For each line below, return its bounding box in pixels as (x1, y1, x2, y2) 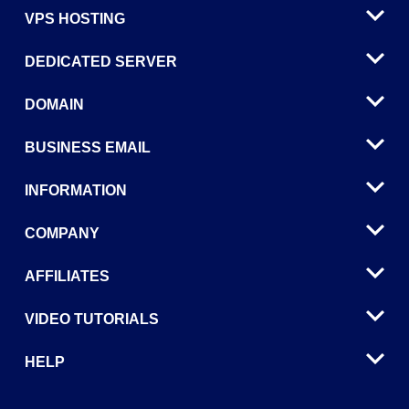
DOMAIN (25, 97, 84, 113)
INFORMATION (25, 183, 127, 199)
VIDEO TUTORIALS (25, 311, 159, 328)
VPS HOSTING (25, 11, 125, 27)
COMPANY (25, 225, 100, 242)
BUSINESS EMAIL (25, 140, 151, 156)
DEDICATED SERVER (25, 54, 177, 70)
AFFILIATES (25, 268, 110, 285)
